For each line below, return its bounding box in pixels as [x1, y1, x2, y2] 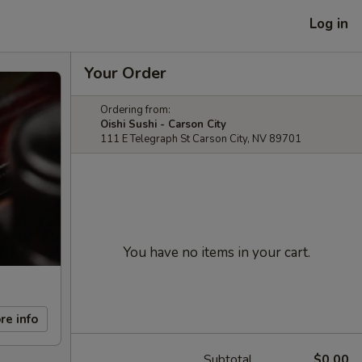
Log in [309, 14, 348, 33]
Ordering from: [100, 103, 170, 117]
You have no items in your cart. [123, 243, 310, 262]
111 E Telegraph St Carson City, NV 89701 [100, 132, 301, 146]
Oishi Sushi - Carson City [100, 117, 226, 132]
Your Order [84, 62, 166, 84]
